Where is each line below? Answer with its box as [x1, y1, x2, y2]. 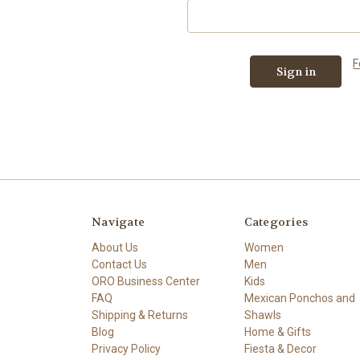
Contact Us [92, 257, 147, 271]
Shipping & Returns [92, 308, 188, 321]
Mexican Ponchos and [243, 291, 355, 305]
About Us [92, 240, 138, 254]
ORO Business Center [92, 274, 200, 288]
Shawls [243, 308, 281, 321]
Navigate [92, 214, 145, 229]
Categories [243, 214, 308, 229]
